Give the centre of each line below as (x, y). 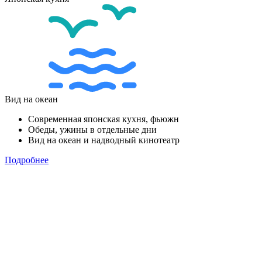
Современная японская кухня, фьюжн (104, 119)
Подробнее (27, 160)
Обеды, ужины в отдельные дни (92, 129)
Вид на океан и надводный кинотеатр (104, 140)
